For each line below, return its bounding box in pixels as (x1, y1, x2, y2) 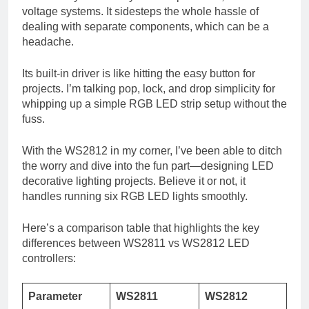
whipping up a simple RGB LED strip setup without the (22, 98, 287, 110)
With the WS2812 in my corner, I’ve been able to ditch (22, 145, 282, 157)
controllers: (22, 252, 76, 265)
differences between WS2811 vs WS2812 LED (22, 237, 250, 250)
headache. (22, 36, 74, 48)
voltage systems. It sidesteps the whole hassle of (22, 6, 259, 18)
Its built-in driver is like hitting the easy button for (22, 68, 255, 80)
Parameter (28, 290, 82, 303)
